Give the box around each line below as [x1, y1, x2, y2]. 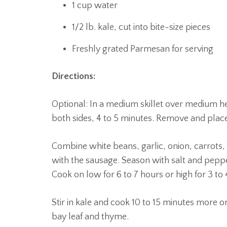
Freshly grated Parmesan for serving [72, 44, 213, 54]
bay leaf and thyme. [52, 212, 129, 222]
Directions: [52, 71, 95, 82]
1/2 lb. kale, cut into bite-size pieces [72, 22, 210, 32]
